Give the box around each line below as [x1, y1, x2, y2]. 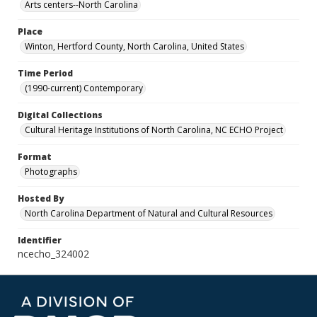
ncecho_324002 [18, 247, 89, 260]
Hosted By [18, 192, 64, 204]
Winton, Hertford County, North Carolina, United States [25, 40, 244, 52]
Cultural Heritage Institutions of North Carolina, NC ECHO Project [25, 124, 283, 136]
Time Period [18, 67, 73, 79]
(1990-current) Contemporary [25, 82, 143, 94]
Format [18, 151, 52, 163]
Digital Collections [18, 109, 103, 121]
